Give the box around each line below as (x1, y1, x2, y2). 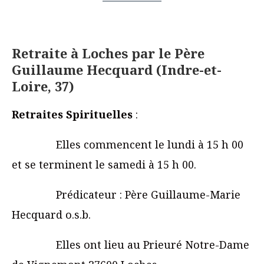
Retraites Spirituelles (12, 107, 133, 122)
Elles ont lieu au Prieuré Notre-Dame (12, 237, 249, 252)
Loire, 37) (12, 77, 74, 95)
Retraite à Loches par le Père (12, 44, 204, 62)
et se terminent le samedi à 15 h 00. (12, 157, 196, 172)
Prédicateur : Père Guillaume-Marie (12, 187, 240, 202)
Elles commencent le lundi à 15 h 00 (12, 137, 243, 152)
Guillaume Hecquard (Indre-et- (12, 61, 222, 79)
